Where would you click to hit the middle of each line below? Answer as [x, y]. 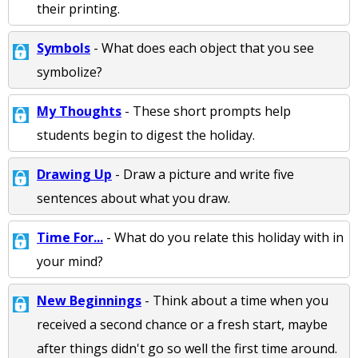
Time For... [70, 237]
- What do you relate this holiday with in [223, 237]
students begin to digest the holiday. [146, 135]
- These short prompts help [206, 111]
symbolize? [70, 72]
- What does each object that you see [202, 48]
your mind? [70, 261]
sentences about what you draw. [133, 198]
